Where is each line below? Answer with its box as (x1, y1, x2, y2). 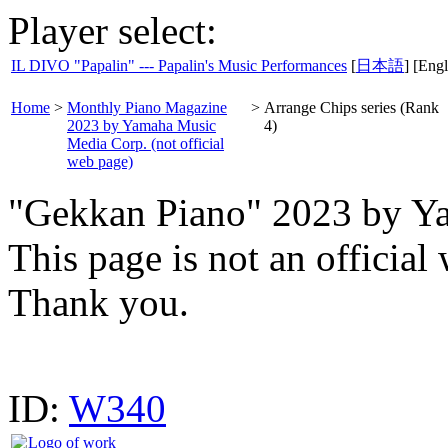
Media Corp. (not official (67, 135, 224, 152)
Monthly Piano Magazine (67, 99, 227, 116)
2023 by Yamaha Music (67, 117, 216, 134)
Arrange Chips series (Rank (264, 99, 439, 116)
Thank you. (8, 281, 189, 324)
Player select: (8, 9, 217, 52)
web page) (67, 153, 133, 170)
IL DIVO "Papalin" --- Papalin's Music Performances (11, 57, 347, 74)
